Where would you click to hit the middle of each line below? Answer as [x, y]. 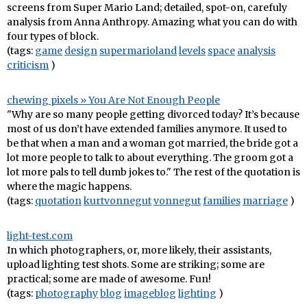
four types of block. [53, 36]
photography [66, 293]
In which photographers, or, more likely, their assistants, [139, 250]
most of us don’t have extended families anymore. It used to [147, 129]
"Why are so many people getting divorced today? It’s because [153, 114]
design [81, 51]
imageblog [150, 293]
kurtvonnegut [118, 201]
